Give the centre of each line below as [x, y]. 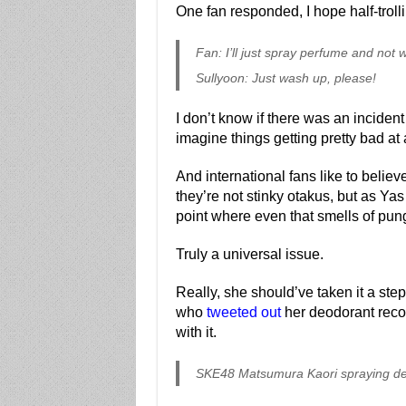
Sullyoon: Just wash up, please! [285, 78]
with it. [196, 332]
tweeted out [243, 312]
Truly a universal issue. [249, 254]
